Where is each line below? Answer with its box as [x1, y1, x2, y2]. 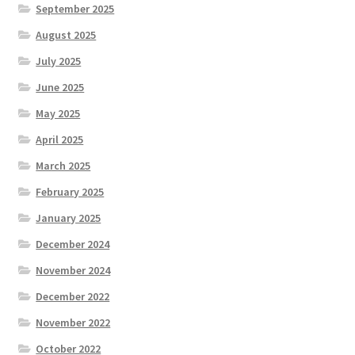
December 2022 [36, 288, 110, 303]
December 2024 [36, 236, 110, 251]
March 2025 [36, 158, 91, 173]
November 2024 [36, 262, 111, 277]
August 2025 [36, 27, 97, 42]
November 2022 [36, 315, 111, 330]
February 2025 [36, 184, 105, 199]
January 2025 [36, 210, 101, 225]
